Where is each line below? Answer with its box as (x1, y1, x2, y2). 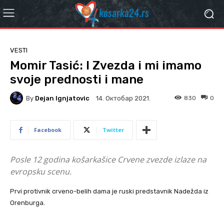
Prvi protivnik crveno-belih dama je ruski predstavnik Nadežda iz (10, 187, 208, 195)
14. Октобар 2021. (96, 94, 150, 102)
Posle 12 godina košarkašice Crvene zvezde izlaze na (10, 154, 206, 165)
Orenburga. (10, 199, 45, 206)
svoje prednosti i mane (10, 72, 143, 86)
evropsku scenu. (10, 166, 71, 177)
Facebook (34, 126, 61, 133)
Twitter (102, 126, 124, 133)
